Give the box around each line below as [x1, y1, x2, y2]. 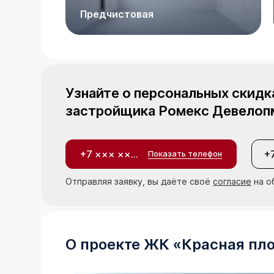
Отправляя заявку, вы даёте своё [65, 176, 213, 187]
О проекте [65, 235, 144, 253]
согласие [213, 176, 252, 187]
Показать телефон [148, 149, 223, 159]
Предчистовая [80, 8, 154, 21]
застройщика [65, 102, 159, 119]
